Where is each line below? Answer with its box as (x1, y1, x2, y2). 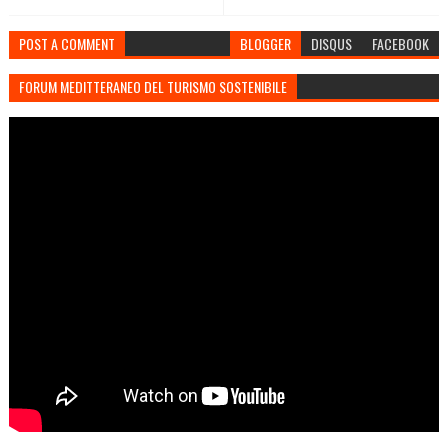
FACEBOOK (372, 32, 430, 54)
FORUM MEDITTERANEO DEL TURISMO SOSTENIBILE (18, 75, 287, 97)
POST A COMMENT (18, 32, 115, 54)
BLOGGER (240, 32, 292, 54)
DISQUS (311, 32, 353, 54)
